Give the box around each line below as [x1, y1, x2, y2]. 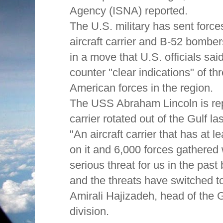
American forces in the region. [70, 82, 213, 95]
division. [70, 205, 109, 218]
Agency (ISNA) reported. [70, 4, 188, 17]
